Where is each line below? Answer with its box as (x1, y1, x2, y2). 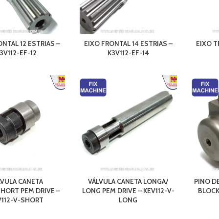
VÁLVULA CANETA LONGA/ (88, 177, 169, 186)
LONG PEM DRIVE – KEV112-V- (82, 186, 175, 196)
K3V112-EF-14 (107, 48, 149, 58)
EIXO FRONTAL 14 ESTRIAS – (84, 39, 173, 48)
